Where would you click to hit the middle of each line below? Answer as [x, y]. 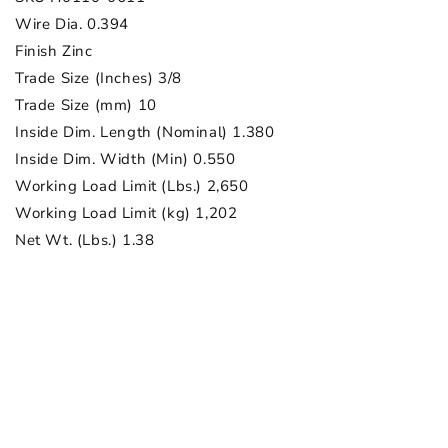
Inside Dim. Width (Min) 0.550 [125, 158]
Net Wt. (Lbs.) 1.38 [85, 239]
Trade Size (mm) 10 [86, 104]
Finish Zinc [54, 50]
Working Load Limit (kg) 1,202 [126, 212]
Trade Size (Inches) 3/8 [98, 77]
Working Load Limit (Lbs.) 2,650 [132, 185]
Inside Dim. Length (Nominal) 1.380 [145, 131]
